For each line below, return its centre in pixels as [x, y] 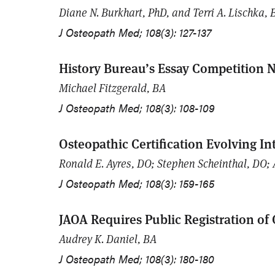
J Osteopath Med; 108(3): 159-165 [137, 184]
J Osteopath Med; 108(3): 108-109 [137, 108]
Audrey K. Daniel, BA [108, 239]
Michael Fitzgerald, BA [112, 88]
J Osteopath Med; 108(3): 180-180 [137, 259]
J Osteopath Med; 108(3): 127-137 [135, 33]
